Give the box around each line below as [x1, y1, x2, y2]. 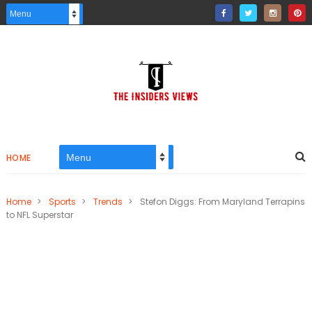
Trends [93, 196, 123, 208]
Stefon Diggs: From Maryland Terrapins [139, 196, 305, 208]
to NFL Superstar [6, 209, 73, 221]
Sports [48, 196, 76, 208]
